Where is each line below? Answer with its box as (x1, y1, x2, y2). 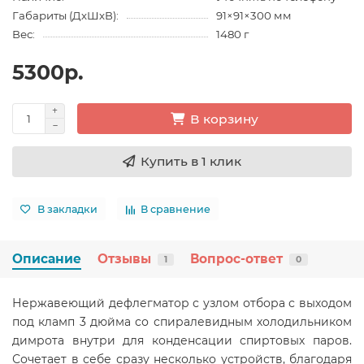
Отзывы (97, 251, 151, 267)
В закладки (37, 202, 97, 215)
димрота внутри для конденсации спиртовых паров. (12, 333, 352, 349)
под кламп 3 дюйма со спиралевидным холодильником (12, 314, 352, 330)
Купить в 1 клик (141, 154, 241, 170)
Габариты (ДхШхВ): (12, 9, 119, 23)
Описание (12, 251, 81, 267)
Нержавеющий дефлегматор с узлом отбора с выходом (12, 296, 352, 311)
